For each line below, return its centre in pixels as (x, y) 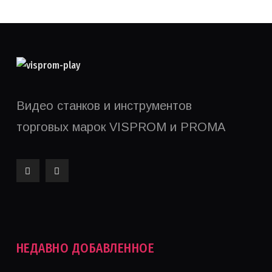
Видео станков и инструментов (104, 105)
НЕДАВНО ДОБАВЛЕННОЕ (85, 248)
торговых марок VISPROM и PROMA (121, 127)
